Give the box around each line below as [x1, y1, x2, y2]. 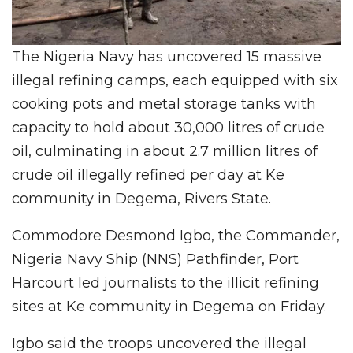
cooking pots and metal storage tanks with [12, 95, 316, 113]
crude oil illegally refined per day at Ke [12, 166, 284, 184]
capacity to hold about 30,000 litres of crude [12, 119, 325, 137]
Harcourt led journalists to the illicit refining [12, 274, 319, 292]
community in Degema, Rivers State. [12, 190, 271, 208]
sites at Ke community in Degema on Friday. [12, 298, 326, 316]
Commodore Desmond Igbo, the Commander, [12, 227, 340, 245]
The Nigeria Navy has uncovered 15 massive [12, 48, 321, 66]
